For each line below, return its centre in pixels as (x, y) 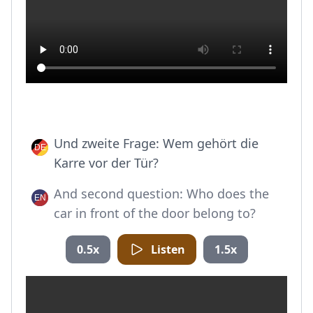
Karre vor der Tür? (106, 163)
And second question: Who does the (161, 194)
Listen (168, 249)
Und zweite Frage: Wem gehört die (156, 143)
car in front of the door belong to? (155, 213)
